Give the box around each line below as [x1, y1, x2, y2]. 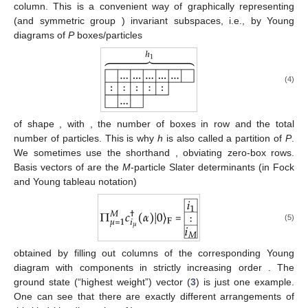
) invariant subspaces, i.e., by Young [121, 14, 294, 26]
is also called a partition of [163, 132, 286, 144]
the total [256, 118, 295, 129]
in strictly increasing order [139, 262, 268, 274]
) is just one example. [196, 276, 294, 288]
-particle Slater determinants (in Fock [131, 161, 294, 173]
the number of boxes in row [98, 118, 235, 129]
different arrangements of [179, 291, 295, 302]
